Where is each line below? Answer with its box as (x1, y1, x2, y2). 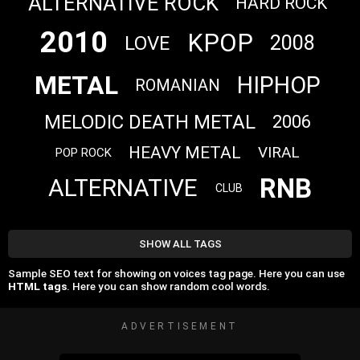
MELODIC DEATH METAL (43, 110, 256, 133)
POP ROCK (55, 145, 112, 161)
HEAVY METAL (129, 142, 241, 162)
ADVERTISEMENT (121, 320, 239, 332)
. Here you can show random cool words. (67, 280, 270, 293)
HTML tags (8, 280, 67, 293)
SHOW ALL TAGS (138, 237, 222, 250)
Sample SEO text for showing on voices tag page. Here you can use (8, 267, 345, 280)
